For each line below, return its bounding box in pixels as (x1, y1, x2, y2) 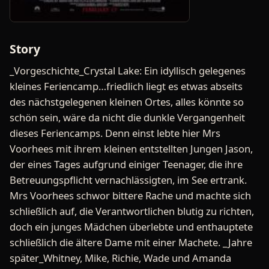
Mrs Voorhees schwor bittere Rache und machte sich (10, 188, 251, 202)
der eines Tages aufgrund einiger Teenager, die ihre (10, 157, 243, 171)
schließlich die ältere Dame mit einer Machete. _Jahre (10, 235, 252, 249)
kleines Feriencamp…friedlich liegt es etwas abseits (10, 79, 243, 93)
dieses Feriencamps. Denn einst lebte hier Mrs (10, 125, 220, 140)
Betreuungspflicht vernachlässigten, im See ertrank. (10, 172, 247, 187)
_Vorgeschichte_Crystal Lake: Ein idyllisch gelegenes (10, 63, 246, 77)
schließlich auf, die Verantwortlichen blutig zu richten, (10, 204, 254, 218)
